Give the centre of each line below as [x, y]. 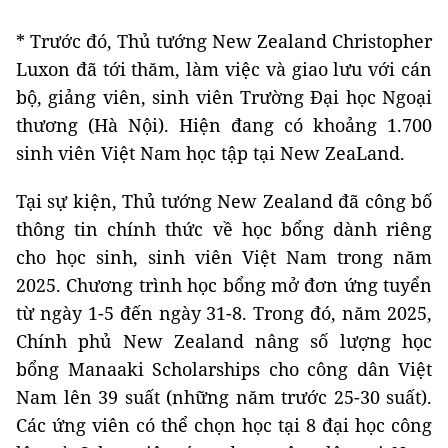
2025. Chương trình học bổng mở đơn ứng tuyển [224, 284]
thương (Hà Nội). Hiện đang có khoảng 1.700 [224, 124]
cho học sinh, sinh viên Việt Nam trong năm [224, 256]
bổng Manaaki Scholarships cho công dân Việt [224, 368]
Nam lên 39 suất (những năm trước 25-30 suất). [224, 396]
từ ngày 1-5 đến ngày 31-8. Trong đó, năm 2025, [224, 312]
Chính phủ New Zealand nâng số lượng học [224, 340]
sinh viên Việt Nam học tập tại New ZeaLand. [210, 152]
